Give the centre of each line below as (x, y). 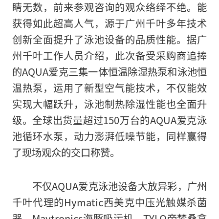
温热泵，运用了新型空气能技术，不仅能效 (109, 87)
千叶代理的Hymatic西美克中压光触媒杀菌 (109, 202)
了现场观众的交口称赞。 (66, 152)
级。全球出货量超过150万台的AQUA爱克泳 (109, 120)
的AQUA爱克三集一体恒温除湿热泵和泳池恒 (109, 71)
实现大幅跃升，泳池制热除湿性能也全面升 (109, 103)
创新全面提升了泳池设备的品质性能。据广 (109, 39)
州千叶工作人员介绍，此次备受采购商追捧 (109, 55)
